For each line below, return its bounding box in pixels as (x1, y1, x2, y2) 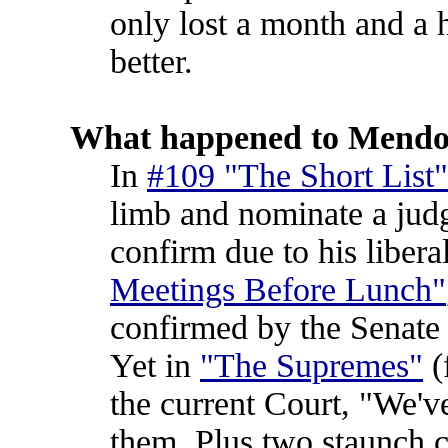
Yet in (110, 347, 200, 384)
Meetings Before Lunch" (110, 271, 446, 308)
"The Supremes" (200, 347, 423, 384)
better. (110, 43, 193, 80)
